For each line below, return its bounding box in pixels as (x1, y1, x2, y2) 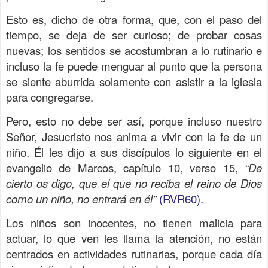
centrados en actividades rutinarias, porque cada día (6, 245, 262, 261)
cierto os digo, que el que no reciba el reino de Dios (6, 175, 262, 191)
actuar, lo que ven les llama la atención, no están (6, 230, 262, 246)
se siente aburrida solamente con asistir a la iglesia (6, 73, 262, 89)
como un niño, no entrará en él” (6, 190, 156, 206)
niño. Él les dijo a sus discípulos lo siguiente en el (6, 144, 262, 160)
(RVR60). (159, 190, 203, 206)
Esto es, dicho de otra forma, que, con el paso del (6, 11, 262, 27)
